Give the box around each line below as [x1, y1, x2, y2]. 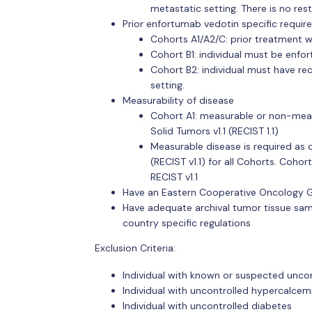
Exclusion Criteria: [94, 241, 175, 254]
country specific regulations [122, 216, 251, 229]
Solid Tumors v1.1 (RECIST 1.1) [150, 124, 279, 137]
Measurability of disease [122, 93, 234, 107]
